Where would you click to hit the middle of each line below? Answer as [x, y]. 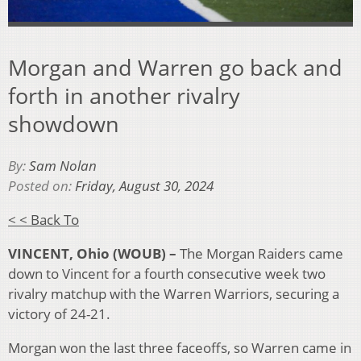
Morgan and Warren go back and [175, 67]
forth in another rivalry [124, 95]
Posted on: [41, 186]
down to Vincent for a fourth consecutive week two [167, 274]
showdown [64, 123]
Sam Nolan [63, 166]
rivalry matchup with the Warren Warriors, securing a [174, 294]
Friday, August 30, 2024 [144, 186]
